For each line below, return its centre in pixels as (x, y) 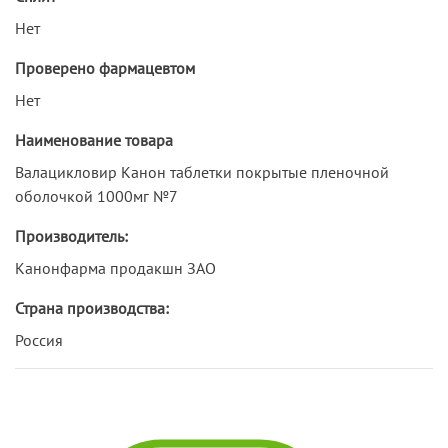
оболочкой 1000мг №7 (96, 195)
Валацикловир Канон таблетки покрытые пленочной (202, 171)
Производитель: (71, 235)
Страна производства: (92, 307)
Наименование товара (94, 139)
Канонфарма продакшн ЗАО (115, 267)
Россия (39, 339)
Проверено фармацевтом (105, 67)
